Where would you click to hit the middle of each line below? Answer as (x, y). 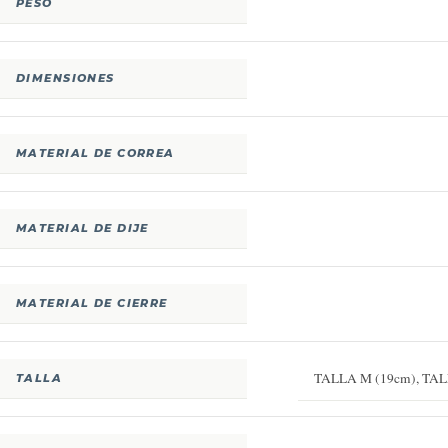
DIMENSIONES (65, 78)
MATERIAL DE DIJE (82, 228)
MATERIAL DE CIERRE (92, 303)
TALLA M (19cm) (365, 378)
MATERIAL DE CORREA (95, 153)
